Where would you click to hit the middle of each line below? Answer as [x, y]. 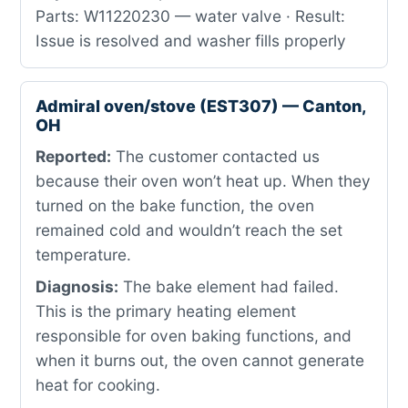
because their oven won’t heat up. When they [203, 181]
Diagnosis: [77, 286]
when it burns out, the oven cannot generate [200, 360]
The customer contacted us [215, 156]
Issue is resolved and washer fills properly [191, 41]
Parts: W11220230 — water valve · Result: [190, 16]
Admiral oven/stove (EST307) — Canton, [201, 106]
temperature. [83, 255]
